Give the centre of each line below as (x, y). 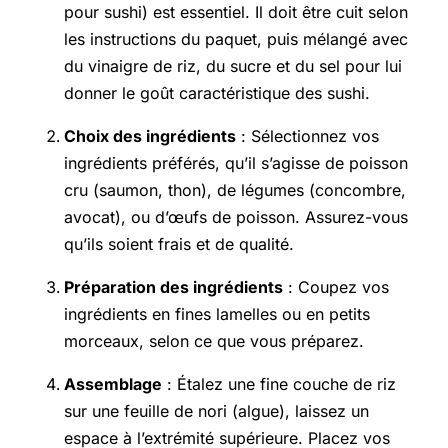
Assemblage (113, 384)
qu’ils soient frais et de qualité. (179, 244)
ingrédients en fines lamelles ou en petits (217, 314)
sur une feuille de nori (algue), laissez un (216, 411)
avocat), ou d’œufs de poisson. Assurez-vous (236, 217)
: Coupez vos (336, 287)
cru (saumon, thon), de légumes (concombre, (235, 190)
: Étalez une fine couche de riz (279, 384)
